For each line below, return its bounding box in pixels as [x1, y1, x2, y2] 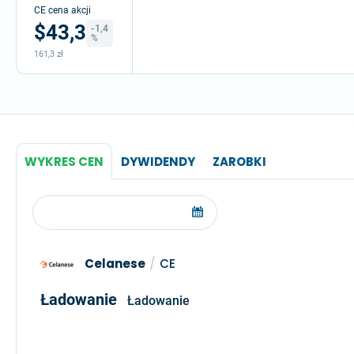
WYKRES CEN [24, 153, 104, 170]
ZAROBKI [213, 153, 266, 170]
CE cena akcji [34, 5, 91, 16]
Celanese [85, 255, 145, 272]
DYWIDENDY [121, 153, 195, 170]
